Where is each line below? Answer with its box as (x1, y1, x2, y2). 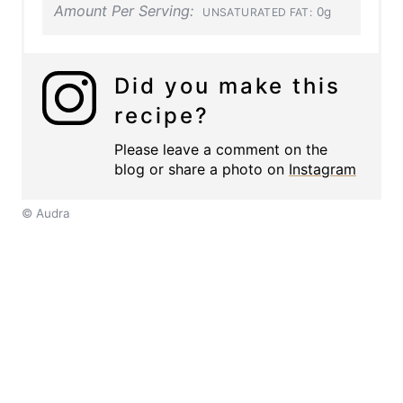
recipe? (114, 103, 210, 130)
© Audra (22, 206, 70, 221)
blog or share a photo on (114, 160, 289, 179)
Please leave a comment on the (114, 140, 327, 159)
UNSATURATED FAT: (202, 4, 313, 19)
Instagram (289, 160, 356, 179)
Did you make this (114, 73, 341, 100)
